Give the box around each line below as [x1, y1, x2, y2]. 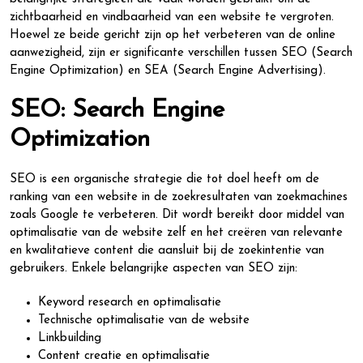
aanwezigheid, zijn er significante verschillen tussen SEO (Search [10, 47, 352, 59]
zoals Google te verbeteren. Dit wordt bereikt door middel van [10, 209, 344, 221]
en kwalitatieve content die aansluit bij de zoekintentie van [10, 245, 324, 257]
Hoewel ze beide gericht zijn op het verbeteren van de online [10, 29, 335, 41]
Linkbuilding [38, 332, 101, 344]
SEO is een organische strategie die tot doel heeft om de [10, 173, 319, 186]
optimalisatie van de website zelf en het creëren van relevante [10, 227, 343, 239]
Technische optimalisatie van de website [38, 314, 250, 327]
